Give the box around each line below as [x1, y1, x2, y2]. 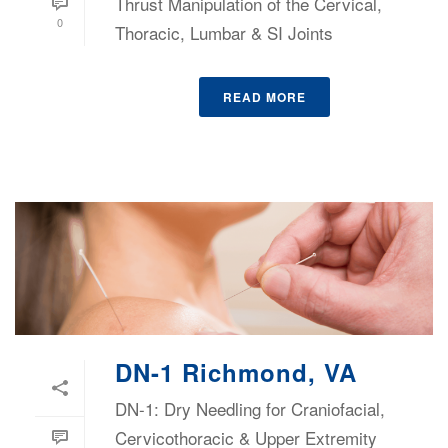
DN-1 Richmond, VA [115, 354, 357, 389]
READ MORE [222, 87, 306, 106]
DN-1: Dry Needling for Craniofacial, [115, 395, 385, 421]
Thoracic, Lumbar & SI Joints [115, 19, 333, 45]
